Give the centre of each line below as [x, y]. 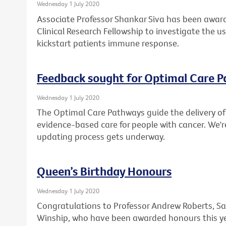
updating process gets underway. [101, 136]
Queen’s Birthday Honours [104, 171]
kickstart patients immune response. [108, 43]
